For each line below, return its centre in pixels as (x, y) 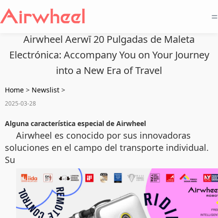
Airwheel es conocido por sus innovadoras (103, 135)
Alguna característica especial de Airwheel (75, 123)
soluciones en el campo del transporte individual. (107, 147)
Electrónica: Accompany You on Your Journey (109, 55)
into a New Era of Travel (109, 70)
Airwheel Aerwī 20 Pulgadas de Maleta (109, 39)
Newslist (45, 90)
